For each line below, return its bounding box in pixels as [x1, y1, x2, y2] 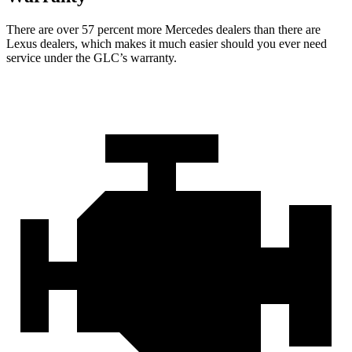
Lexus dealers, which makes [6, 36, 146, 50]
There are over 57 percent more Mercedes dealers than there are [6, 22, 321, 36]
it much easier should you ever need [146, 36, 327, 50]
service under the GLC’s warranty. [6, 50, 177, 64]
